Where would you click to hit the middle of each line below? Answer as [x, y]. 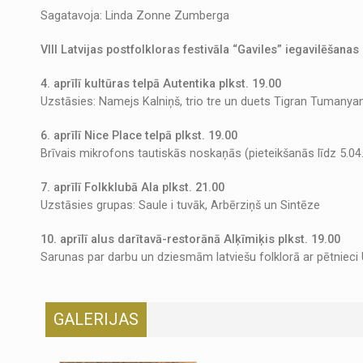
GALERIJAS [96, 319]
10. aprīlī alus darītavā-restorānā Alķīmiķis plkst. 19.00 [190, 239]
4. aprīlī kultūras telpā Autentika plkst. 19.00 [161, 83]
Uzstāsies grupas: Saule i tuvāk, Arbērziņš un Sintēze [180, 205]
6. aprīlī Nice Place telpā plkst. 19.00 [139, 135]
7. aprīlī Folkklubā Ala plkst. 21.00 [132, 187]
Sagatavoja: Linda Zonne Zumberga [135, 15]
